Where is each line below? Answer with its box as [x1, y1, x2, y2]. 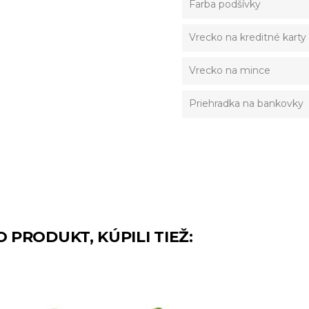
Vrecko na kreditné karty [189, 30, 306, 43]
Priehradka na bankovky [189, 97, 303, 110]
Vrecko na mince [189, 63, 270, 77]
